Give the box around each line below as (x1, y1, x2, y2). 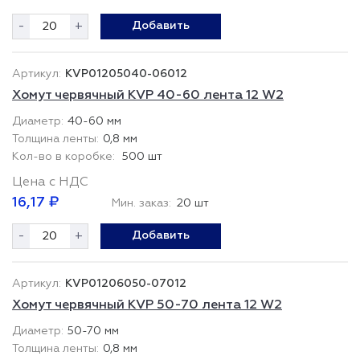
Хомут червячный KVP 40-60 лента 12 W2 (12, 89, 284, 102)
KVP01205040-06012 (65, 68, 187, 80)
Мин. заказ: (112, 198, 171, 209)
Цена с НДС (12, 176, 88, 189)
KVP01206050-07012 (65, 278, 186, 289)
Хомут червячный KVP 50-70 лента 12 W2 (12, 299, 282, 312)
